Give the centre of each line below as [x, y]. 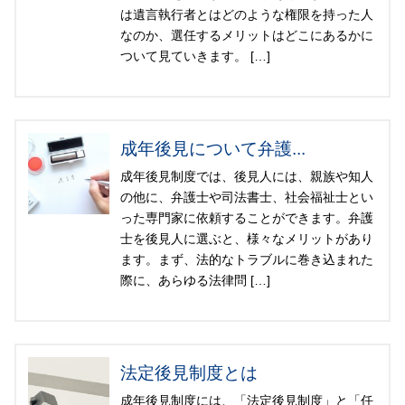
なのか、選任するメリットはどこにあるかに [247, 36]
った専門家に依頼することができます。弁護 [247, 218]
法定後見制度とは [189, 373]
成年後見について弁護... [213, 149]
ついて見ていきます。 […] [195, 57]
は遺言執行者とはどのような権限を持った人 [247, 15]
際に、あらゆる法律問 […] [195, 281]
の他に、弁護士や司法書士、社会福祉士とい [247, 198]
